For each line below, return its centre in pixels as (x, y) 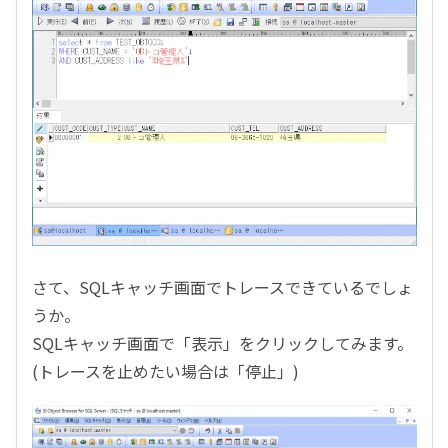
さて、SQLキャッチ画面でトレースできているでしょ (222, 286)
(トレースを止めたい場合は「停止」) (165, 370)
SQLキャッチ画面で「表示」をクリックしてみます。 (222, 342)
